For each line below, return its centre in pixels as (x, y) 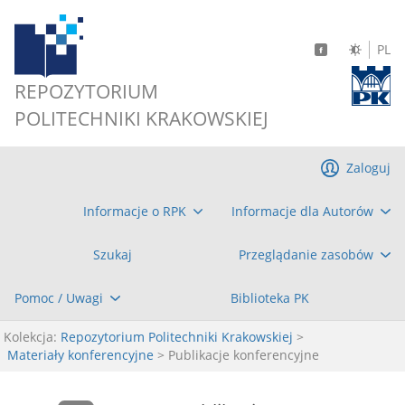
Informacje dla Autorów (303, 211)
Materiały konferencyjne (80, 355)
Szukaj (112, 254)
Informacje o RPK (134, 211)
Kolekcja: (30, 337)
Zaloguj (368, 168)
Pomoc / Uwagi (59, 298)
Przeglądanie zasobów (306, 254)
